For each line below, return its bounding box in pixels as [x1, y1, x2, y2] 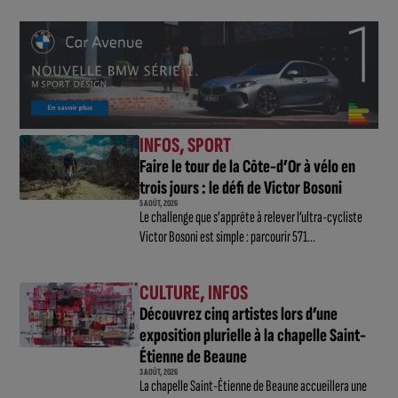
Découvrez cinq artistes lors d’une [139, 302, 338, 325]
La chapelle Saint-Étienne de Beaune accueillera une [139, 376, 367, 395]
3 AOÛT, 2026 [139, 366, 178, 378]
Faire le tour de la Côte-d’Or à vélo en [139, 155, 355, 178]
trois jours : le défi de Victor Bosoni [139, 176, 342, 199]
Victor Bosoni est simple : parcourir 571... [139, 227, 315, 246]
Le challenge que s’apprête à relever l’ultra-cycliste [139, 207, 362, 227]
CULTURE [139, 279, 200, 306]
